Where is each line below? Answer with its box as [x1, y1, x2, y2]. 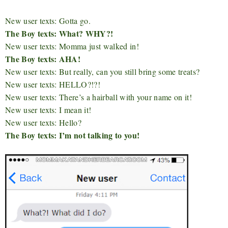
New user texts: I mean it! [5, 104, 92, 115]
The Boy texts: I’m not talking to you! [5, 129, 140, 141]
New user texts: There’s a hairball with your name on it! [5, 91, 192, 102]
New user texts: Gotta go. [5, 15, 91, 26]
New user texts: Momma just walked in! [5, 40, 139, 51]
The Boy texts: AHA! [5, 52, 81, 65]
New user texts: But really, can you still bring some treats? [5, 66, 200, 77]
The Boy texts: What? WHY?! [5, 27, 113, 39]
